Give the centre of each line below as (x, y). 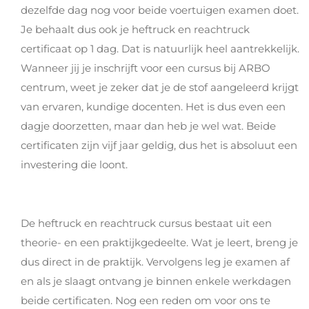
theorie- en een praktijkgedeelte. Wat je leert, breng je (159, 243)
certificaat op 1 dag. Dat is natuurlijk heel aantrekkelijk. (160, 49)
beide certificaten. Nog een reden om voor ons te (146, 301)
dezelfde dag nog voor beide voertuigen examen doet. (160, 10)
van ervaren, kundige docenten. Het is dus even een (153, 107)
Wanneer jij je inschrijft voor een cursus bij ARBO (146, 68)
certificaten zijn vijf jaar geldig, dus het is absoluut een (159, 146)
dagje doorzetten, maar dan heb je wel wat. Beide (148, 126)
